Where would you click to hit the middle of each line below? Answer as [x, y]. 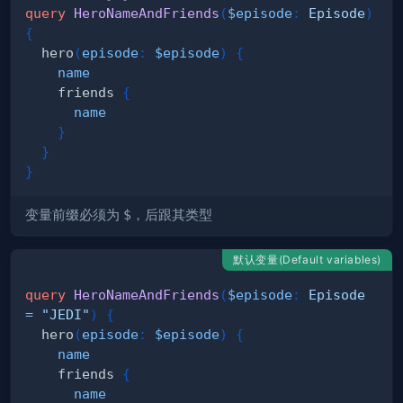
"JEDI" [66, 315]
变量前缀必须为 [74, 215]
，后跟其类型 [172, 215]
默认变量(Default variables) [307, 260]
